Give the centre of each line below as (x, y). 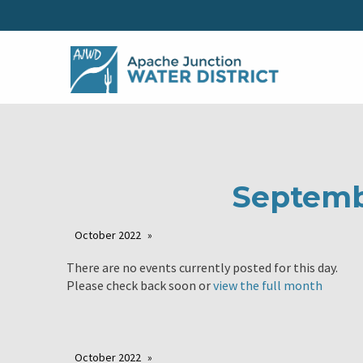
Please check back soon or (140, 286)
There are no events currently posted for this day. (202, 268)
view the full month (268, 286)
